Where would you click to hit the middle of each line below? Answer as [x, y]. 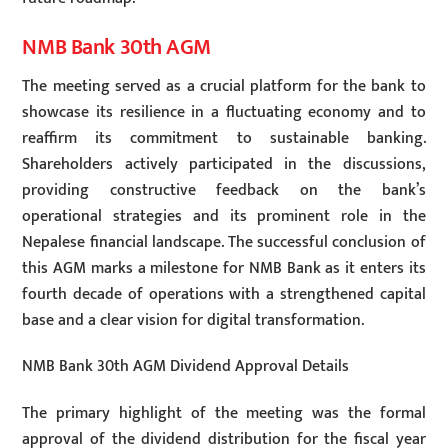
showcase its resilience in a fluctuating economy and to [224, 112]
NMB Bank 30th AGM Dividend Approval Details [186, 367]
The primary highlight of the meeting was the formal [224, 414]
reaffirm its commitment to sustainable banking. [224, 138]
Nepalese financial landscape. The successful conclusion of [224, 242]
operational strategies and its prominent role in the [224, 216]
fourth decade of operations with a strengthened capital [224, 294]
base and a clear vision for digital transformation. [193, 320]
